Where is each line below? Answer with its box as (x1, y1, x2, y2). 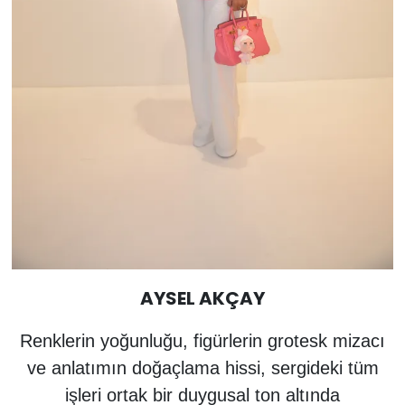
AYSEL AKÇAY (140, 286, 265, 312)
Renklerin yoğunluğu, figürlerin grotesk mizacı (20, 331, 385, 352)
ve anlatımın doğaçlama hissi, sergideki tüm (26, 358, 379, 379)
